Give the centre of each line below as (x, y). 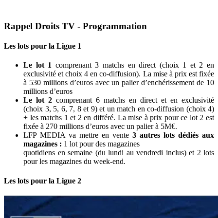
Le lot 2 (38, 100)
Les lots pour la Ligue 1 (43, 46)
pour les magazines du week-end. (74, 162)
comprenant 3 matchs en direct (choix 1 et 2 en (133, 65)
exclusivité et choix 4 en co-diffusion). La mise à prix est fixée (119, 74)
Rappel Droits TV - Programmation (75, 26)
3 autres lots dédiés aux (173, 135)
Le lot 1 (38, 65)
